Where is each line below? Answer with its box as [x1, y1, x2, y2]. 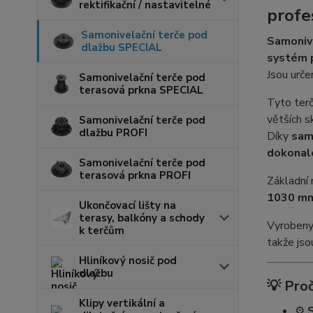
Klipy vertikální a [79, 296, 165, 310]
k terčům [79, 224, 124, 238]
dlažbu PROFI [79, 126, 147, 140]
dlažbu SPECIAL [81, 41, 162, 54]
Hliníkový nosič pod [79, 254, 177, 268]
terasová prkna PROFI [79, 168, 191, 182]
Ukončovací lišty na [79, 198, 176, 212]
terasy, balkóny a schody [79, 211, 205, 225]
